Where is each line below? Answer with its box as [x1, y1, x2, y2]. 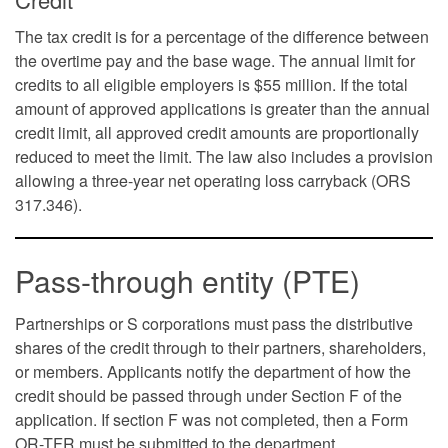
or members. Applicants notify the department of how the [15, 360, 411, 383]
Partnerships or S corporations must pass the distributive [15, 312, 413, 335]
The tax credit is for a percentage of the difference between [15, 25, 429, 48]
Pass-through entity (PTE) [15, 259, 360, 302]
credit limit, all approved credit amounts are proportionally [15, 121, 419, 144]
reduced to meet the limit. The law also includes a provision [15, 145, 433, 168]
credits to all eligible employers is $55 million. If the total [15, 73, 408, 96]
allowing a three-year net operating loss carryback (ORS [15, 169, 411, 192]
